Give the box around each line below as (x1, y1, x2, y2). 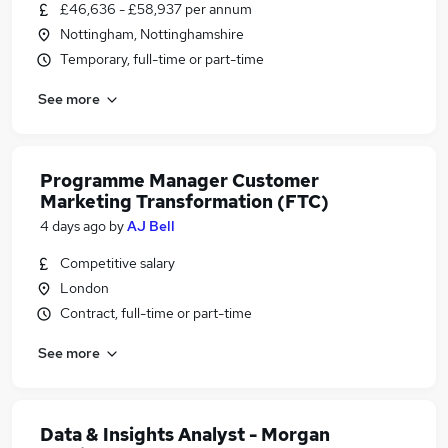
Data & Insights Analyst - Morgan (40, 423, 330, 446)
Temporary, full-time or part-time (60, 50, 264, 68)
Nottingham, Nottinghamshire (60, 25, 244, 43)
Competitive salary (60, 254, 175, 272)
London (60, 279, 109, 297)
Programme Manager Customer (40, 169, 319, 192)
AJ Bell (127, 217, 175, 235)
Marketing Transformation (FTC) (40, 190, 329, 213)
